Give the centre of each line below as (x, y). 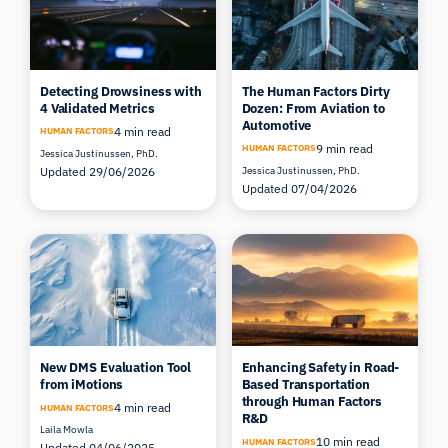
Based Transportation (305, 385)
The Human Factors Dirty (315, 92)
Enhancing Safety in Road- (320, 368)
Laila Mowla (66, 429)
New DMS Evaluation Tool (115, 368)
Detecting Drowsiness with (120, 92)
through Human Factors (311, 402)
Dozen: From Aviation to (313, 109)
